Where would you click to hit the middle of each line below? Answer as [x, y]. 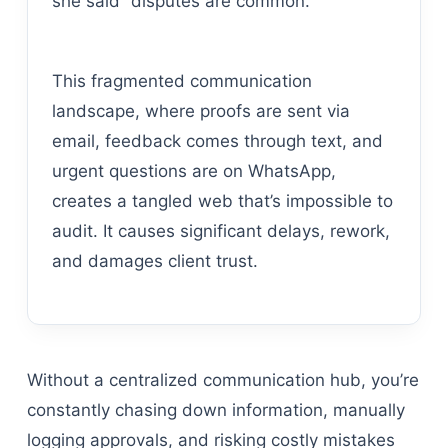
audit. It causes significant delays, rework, [220, 230]
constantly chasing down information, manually [215, 409]
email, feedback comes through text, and [217, 140]
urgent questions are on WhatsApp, [193, 170]
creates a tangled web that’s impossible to [222, 200]
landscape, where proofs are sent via [200, 110]
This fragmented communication [181, 80]
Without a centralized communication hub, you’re [222, 379]
